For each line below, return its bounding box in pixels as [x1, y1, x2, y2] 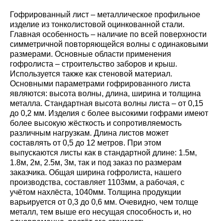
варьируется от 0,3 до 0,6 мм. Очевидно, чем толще [10, 198, 198, 206]
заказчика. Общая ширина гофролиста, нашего [10, 168, 182, 177]
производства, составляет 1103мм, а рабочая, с [10, 178, 184, 186]
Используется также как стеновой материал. [10, 70, 172, 78]
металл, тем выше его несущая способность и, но [10, 208, 191, 216]
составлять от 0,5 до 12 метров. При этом [10, 139, 161, 147]
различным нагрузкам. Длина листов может [10, 129, 169, 137]
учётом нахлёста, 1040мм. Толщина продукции [10, 188, 181, 196]
